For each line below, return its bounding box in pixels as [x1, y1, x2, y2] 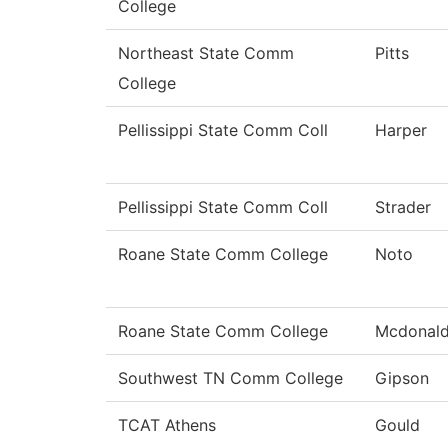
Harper [375, 120, 427, 141]
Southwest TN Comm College [118, 368, 343, 389]
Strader [375, 197, 431, 218]
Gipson [375, 368, 429, 389]
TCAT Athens [118, 415, 216, 436]
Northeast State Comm [118, 43, 294, 64]
